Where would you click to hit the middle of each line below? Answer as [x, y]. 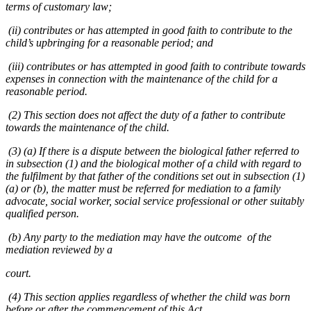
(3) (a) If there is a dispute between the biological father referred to [152, 151]
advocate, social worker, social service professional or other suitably [155, 201]
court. [18, 274]
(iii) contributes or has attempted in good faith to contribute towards [155, 67]
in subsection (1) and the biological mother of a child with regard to [153, 164]
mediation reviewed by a [59, 250]
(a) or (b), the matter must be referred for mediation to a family [143, 189]
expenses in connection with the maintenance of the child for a [142, 79]
